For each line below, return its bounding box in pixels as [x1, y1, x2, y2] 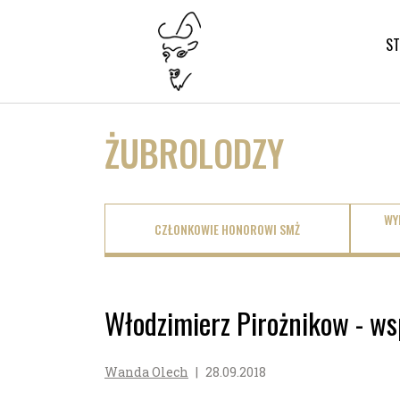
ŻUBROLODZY [104, 126, 284, 179]
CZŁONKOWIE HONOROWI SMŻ [154, 219, 300, 238]
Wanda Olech [104, 363, 188, 380]
